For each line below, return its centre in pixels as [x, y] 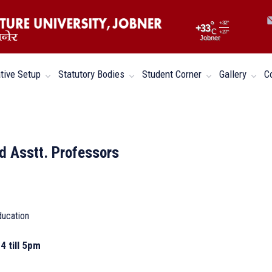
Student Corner [173, 74]
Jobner [210, 37]
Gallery [234, 74]
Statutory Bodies [93, 74]
